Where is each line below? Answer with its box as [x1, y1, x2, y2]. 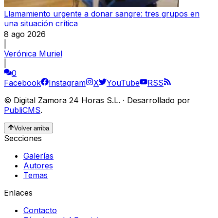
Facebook [4, 77, 41, 88]
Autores [23, 161, 53, 171]
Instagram [49, 77, 86, 88]
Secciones [4, 133, 42, 144]
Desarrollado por [127, 95, 190, 105]
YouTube [107, 77, 140, 88]
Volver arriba [14, 125, 50, 132]
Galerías [23, 151, 54, 161]
